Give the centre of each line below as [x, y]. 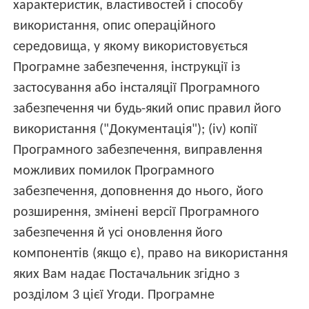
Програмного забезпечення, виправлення [138, 151]
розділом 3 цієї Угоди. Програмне [114, 296]
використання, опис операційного [115, 27]
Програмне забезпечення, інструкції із [127, 68]
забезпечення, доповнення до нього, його [139, 192]
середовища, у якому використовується [131, 47]
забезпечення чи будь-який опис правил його [148, 109]
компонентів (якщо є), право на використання [151, 254]
